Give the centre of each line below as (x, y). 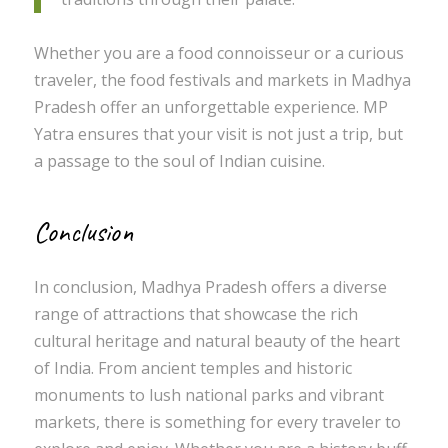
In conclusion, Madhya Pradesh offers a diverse (210, 287)
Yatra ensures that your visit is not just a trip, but (218, 134)
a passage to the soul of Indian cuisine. (179, 161)
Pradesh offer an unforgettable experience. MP (210, 107)
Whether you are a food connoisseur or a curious (218, 53)
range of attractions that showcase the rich (195, 314)
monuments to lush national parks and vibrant (208, 395)
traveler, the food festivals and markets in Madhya (222, 80)
